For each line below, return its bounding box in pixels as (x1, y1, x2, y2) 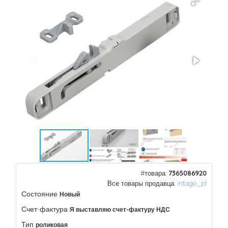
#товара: (140, 169, 168, 177)
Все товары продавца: (107, 179, 177, 187)
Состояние (21, 189, 58, 198)
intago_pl (177, 179, 207, 187)
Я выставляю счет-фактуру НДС (70, 206, 170, 213)
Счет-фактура (21, 205, 68, 214)
